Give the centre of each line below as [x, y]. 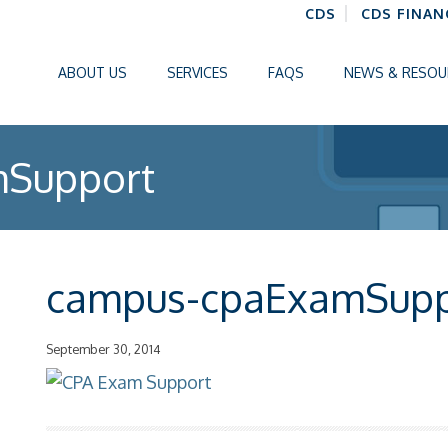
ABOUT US [92, 72]
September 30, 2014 [104, 349]
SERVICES [197, 72]
